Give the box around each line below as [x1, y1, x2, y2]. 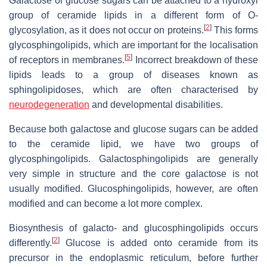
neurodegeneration [9, 100, 89, 110]
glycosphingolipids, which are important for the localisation [9, 40, 258, 51]
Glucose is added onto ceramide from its [60, 238, 258, 249]
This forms [211, 25, 259, 36]
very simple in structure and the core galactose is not [9, 169, 258, 179]
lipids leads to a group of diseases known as [9, 70, 258, 80]
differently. [9, 238, 52, 249]
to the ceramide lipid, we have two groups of [9, 139, 258, 150]
